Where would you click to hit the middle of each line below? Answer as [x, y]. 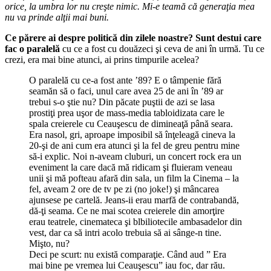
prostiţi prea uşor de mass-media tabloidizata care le [127, 113]
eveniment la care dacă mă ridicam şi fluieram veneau [131, 167]
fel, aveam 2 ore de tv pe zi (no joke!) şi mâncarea [124, 189]
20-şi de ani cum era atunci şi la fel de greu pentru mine [134, 145]
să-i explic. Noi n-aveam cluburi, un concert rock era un [135, 156]
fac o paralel [30, 48]
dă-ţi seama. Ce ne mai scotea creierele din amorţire [127, 211]
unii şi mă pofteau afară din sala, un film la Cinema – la [134, 178]
